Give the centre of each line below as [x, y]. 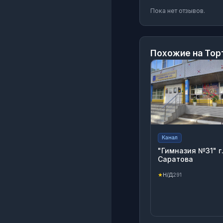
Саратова [175, 159]
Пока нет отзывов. [178, 10]
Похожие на [177, 53]
